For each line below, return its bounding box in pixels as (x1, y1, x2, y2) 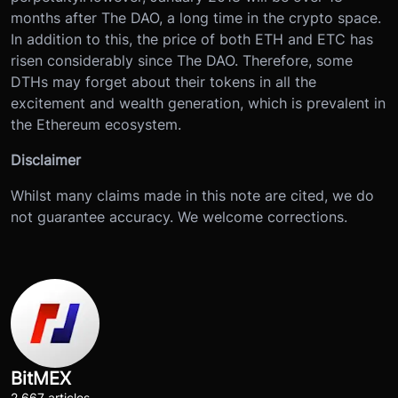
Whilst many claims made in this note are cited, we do (11, 186, 374, 204)
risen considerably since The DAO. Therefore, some (11, 51, 353, 69)
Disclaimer (11, 150, 81, 169)
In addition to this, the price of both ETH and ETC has (11, 29, 373, 48)
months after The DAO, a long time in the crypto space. (11, 8, 381, 27)
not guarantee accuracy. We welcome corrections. (11, 207, 347, 226)
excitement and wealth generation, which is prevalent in (11, 93, 386, 112)
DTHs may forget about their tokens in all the (11, 72, 316, 91)
